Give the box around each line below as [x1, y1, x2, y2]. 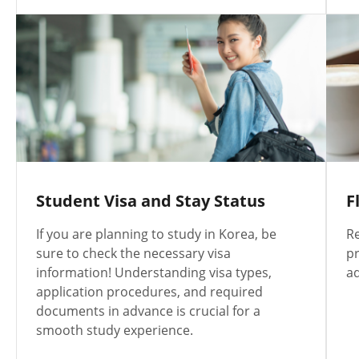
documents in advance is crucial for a [36, 302, 260, 321]
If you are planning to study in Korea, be [36, 225, 276, 244]
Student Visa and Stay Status [36, 190, 265, 212]
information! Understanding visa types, [36, 264, 272, 282]
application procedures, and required [36, 283, 263, 301]
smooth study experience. [36, 321, 193, 340]
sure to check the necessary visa [36, 244, 231, 263]
